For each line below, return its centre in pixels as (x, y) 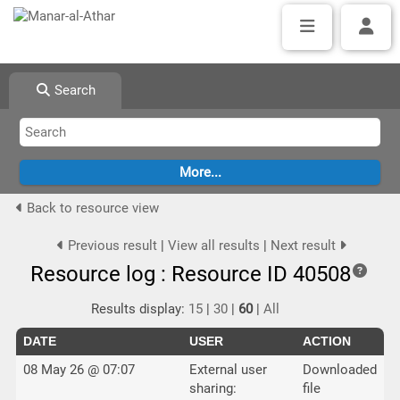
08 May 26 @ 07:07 (79, 370)
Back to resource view (91, 208)
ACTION (326, 341)
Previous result (110, 246)
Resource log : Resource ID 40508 (191, 274)
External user (228, 370)
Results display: (140, 309)
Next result (304, 246)
